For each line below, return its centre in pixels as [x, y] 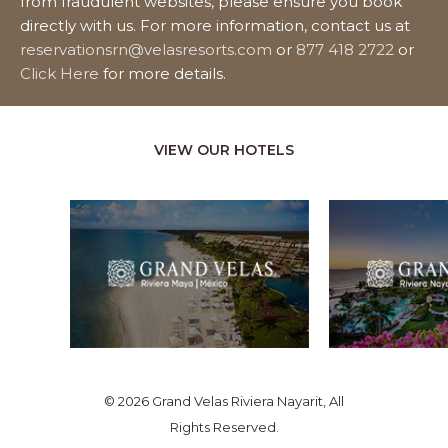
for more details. [164, 73]
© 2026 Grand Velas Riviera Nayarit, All [224, 401]
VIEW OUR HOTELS [224, 149]
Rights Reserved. [224, 427]
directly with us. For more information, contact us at [215, 25]
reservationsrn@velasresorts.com [146, 49]
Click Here [59, 73]
